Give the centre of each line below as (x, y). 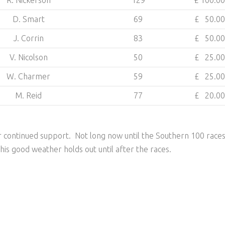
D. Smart (28, 19)
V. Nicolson (28, 57)
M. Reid (28, 95)
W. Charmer (28, 76)
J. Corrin (28, 38)
